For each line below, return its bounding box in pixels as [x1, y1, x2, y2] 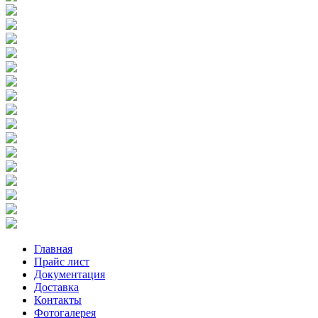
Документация [34, 268, 105, 280]
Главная [34, 242, 72, 255]
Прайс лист [34, 255, 89, 268]
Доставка [34, 280, 79, 293]
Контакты [34, 293, 82, 306]
